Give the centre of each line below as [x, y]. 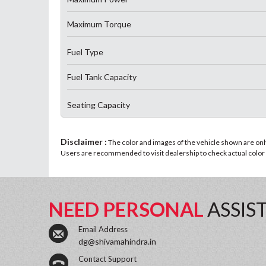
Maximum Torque [99, 24]
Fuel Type [85, 52]
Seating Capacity [99, 105]
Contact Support [107, 259]
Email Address [103, 229]
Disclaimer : [84, 142]
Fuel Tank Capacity [102, 77]
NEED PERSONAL [128, 209]
